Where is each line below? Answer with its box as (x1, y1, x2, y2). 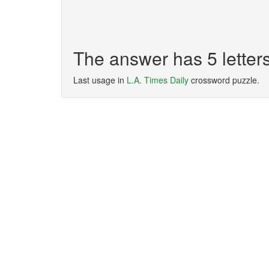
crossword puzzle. (189, 74, 259, 86)
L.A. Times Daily (127, 74, 189, 86)
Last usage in (73, 74, 127, 86)
